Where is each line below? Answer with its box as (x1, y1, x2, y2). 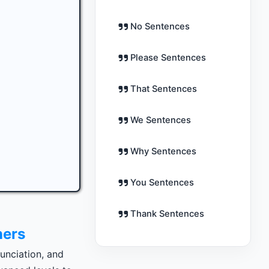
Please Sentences (130, 52, 206, 63)
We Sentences (130, 115, 191, 125)
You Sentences (130, 177, 194, 188)
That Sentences (130, 83, 197, 94)
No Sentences (130, 21, 190, 32)
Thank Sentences (130, 208, 204, 219)
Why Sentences (130, 146, 196, 157)
